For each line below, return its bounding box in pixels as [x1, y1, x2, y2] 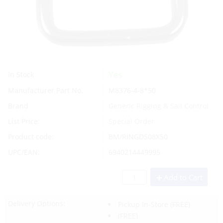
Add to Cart [164, 172, 203, 182]
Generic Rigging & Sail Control [108, 101, 209, 111]
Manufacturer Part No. [8, 85, 83, 95]
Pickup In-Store [117, 199, 168, 209]
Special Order [108, 116, 154, 126]
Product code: [8, 131, 54, 141]
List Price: [8, 116, 40, 126]
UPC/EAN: [8, 147, 40, 157]
